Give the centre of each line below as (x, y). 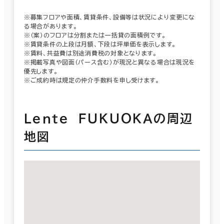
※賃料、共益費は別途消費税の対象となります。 (90, 53)
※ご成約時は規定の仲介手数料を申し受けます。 (92, 80)
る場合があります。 (51, 26)
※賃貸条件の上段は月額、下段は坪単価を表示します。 (100, 44)
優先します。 (41, 71)
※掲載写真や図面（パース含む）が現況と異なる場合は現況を (110, 62)
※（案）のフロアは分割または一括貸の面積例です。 (95, 35)
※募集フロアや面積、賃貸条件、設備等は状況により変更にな (110, 17)
